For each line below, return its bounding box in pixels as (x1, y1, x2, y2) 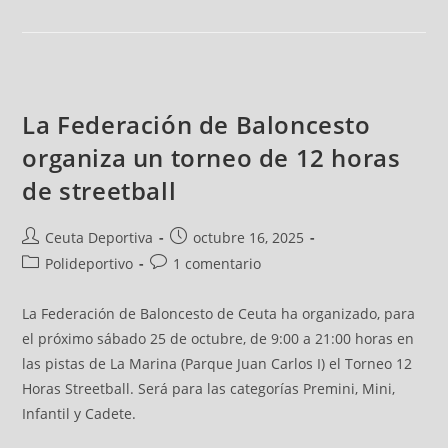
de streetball (22, 174, 177, 208)
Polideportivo (45, 254, 134, 274)
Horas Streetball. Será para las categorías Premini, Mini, (22, 379, 396, 399)
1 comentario (173, 254, 262, 274)
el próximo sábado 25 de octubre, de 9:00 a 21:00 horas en (22, 329, 415, 349)
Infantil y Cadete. (22, 404, 137, 424)
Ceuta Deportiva (45, 228, 154, 248)
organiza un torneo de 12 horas (22, 141, 401, 175)
